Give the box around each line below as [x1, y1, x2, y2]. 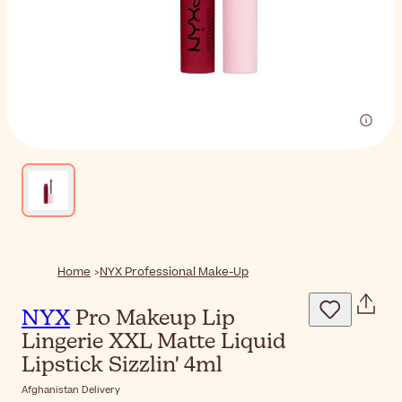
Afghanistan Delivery [22, 382, 120, 397]
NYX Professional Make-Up [100, 264, 249, 280]
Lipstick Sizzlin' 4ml [22, 354, 223, 377]
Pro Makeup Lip [70, 308, 235, 330]
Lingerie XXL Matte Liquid [22, 331, 286, 354]
